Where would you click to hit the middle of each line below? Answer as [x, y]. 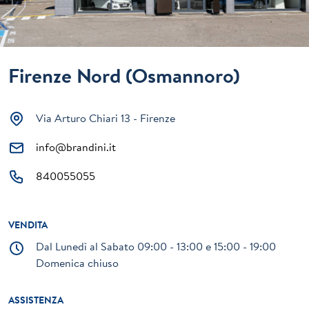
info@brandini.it [76, 147]
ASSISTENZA [36, 300]
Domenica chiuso [77, 263]
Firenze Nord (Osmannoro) [124, 75]
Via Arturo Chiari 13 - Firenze [106, 118]
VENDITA [28, 225]
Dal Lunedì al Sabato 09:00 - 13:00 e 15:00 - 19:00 [156, 247]
